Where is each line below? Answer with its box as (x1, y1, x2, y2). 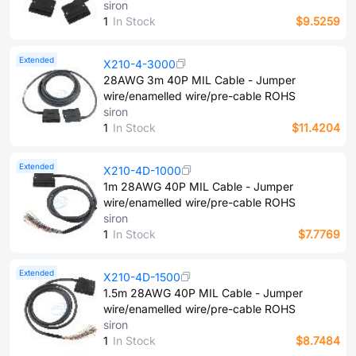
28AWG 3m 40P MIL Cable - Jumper (103, 73, 296, 87)
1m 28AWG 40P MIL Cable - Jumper (103, 180, 293, 193)
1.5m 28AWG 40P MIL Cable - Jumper (103, 286, 303, 300)
